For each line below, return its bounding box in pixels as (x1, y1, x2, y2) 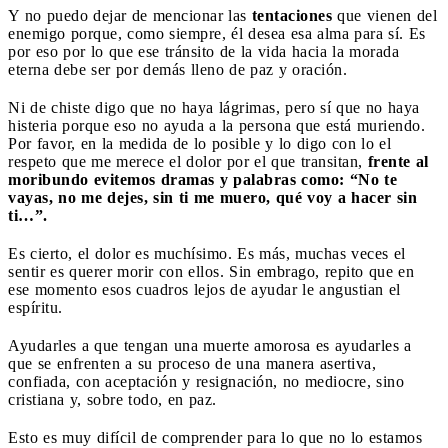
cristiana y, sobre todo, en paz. (8, 390, 217, 408)
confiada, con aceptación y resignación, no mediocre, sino (8, 372, 404, 390)
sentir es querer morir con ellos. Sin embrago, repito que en (8, 262, 414, 280)
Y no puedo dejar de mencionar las (8, 6, 252, 24)
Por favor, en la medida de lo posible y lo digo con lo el (8, 134, 391, 152)
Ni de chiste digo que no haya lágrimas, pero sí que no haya (8, 98, 420, 116)
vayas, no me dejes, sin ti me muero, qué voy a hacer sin (8, 188, 417, 206)
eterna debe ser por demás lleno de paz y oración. (8, 60, 347, 78)
